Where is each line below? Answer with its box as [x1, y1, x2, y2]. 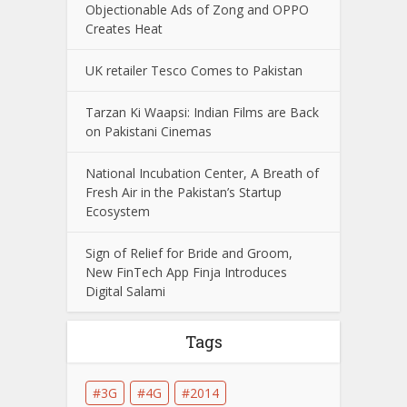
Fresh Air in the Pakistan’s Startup [85, 184, 282, 202]
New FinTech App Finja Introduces [85, 263, 287, 282]
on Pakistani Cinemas [85, 123, 212, 141]
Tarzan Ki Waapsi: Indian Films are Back [85, 104, 319, 122]
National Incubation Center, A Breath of [85, 164, 319, 183]
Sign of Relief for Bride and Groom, [85, 244, 293, 263]
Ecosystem [85, 203, 150, 221]
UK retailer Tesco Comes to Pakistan [85, 62, 303, 80]
